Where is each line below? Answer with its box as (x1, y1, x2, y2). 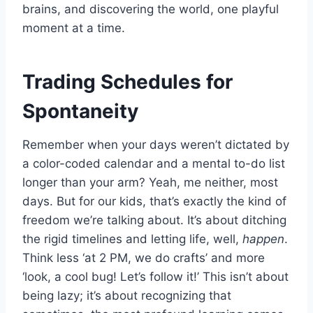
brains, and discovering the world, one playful (22, 2, 279, 17)
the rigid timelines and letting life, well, (22, 232, 242, 247)
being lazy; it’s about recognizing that (22, 289, 231, 303)
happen (242, 232, 284, 247)
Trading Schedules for (22, 70, 233, 94)
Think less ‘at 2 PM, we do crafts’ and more (22, 251, 265, 265)
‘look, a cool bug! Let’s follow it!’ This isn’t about (22, 270, 289, 284)
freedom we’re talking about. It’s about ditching (22, 213, 286, 228)
